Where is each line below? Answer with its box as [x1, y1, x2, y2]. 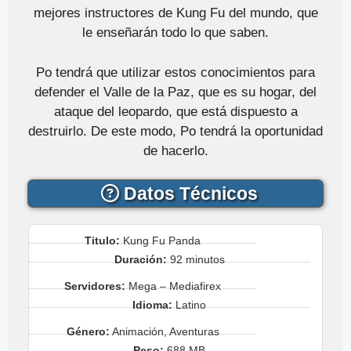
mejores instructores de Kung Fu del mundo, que [33, 5, 318, 20]
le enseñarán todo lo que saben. [82, 25, 269, 40]
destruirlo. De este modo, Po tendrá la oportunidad [28, 123, 323, 139]
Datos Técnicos [119, 183, 258, 204]
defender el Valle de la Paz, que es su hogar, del [34, 84, 317, 100]
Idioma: [132, 298, 172, 311]
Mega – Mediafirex [125, 279, 222, 292]
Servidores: [64, 279, 126, 292]
